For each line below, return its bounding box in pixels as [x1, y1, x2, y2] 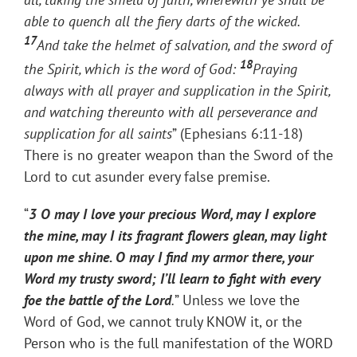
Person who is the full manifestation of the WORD [24, 334, 333, 353]
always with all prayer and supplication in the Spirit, [24, 81, 330, 100]
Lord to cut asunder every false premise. [24, 167, 270, 186]
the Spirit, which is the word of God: [24, 60, 240, 79]
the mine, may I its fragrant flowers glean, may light [24, 226, 327, 245]
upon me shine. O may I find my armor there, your [24, 248, 313, 267]
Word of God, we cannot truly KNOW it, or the [24, 312, 302, 331]
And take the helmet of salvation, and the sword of [37, 36, 331, 55]
